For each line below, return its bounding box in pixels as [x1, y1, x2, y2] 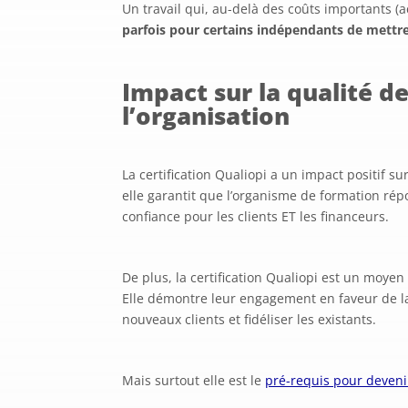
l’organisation [122, 98, 291, 132]
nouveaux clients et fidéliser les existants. [122, 310, 377, 328]
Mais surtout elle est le [122, 371, 266, 389]
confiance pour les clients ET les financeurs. [122, 207, 390, 225]
